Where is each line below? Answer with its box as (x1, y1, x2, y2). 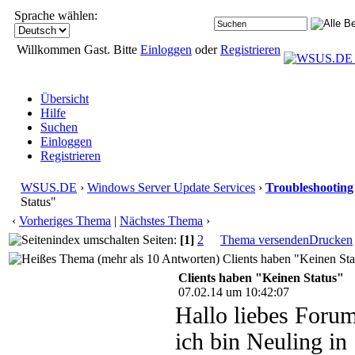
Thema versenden (220, 233, 309, 246)
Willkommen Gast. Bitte (17, 43, 140, 56)
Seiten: (139, 233, 180, 246)
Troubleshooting (265, 181, 353, 194)
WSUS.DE (21, 181, 77, 194)
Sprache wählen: (14, 9, 97, 22)
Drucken (309, 233, 353, 246)
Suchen (40, 120, 78, 134)
